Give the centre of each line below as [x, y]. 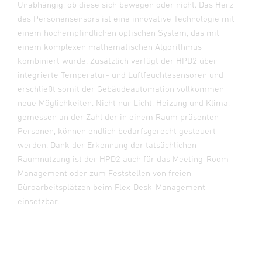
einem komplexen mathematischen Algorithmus [110, 47]
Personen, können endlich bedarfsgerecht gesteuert [117, 131]
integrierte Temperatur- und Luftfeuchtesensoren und [120, 75]
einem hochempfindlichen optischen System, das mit [118, 33]
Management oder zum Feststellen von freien [104, 173]
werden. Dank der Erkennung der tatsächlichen [107, 145]
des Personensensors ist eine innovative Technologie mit [126, 19]
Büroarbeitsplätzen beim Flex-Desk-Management [111, 187]
